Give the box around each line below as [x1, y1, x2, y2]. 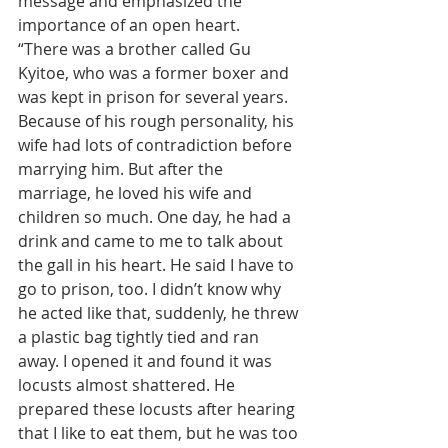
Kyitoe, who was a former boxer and [18, 62, 293, 85]
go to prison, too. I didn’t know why [18, 278, 285, 301]
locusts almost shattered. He [18, 374, 239, 397]
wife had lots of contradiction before [18, 134, 296, 157]
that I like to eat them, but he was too [18, 422, 302, 445]
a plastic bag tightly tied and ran [18, 326, 263, 349]
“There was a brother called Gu [18, 38, 255, 61]
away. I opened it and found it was [18, 350, 276, 373]
